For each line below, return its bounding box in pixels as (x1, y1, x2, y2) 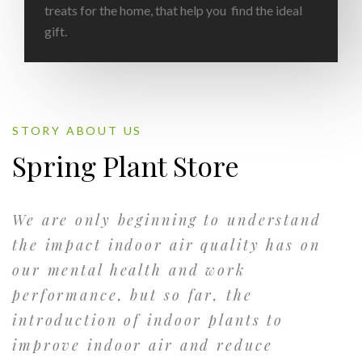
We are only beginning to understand (12, 210, 322, 229)
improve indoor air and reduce (12, 335, 273, 355)
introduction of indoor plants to (12, 310, 284, 330)
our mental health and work (12, 260, 246, 280)
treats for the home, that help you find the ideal (44, 2, 302, 18)
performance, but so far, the (12, 285, 253, 305)
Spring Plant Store (12, 147, 239, 184)
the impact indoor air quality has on (12, 235, 321, 255)
